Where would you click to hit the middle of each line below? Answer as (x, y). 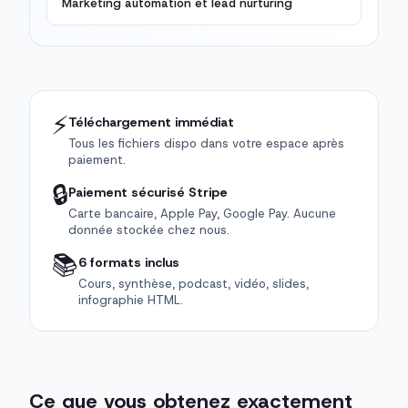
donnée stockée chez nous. (149, 230)
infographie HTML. (131, 301)
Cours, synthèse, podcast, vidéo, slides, (194, 284)
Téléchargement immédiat (151, 122)
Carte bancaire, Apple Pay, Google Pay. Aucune (202, 214)
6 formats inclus (129, 263)
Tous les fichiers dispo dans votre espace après (206, 144)
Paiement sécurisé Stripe (148, 193)
